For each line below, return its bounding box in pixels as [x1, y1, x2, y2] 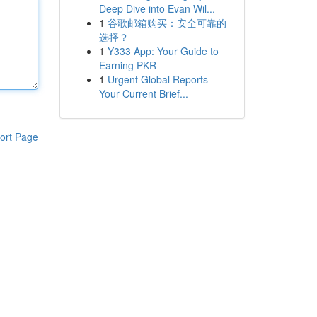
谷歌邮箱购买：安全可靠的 [107, 16, 226, 30]
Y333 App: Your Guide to [107, 44, 219, 58]
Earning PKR [98, 58, 156, 72]
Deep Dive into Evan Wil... [98, 1, 215, 16]
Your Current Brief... [98, 86, 188, 100]
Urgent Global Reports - [107, 72, 214, 86]
